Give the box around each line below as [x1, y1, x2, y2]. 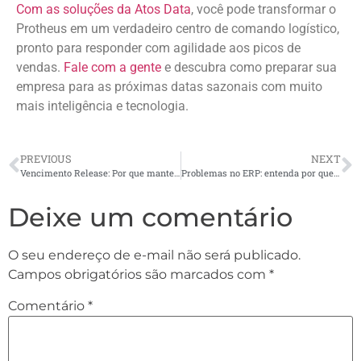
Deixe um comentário [8, 201, 293, 234]
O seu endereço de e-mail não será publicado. [8, 247, 301, 263]
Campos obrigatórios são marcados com [8, 267, 269, 283]
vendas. [16, 59, 64, 75]
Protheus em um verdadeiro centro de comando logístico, [16, 20, 339, 36]
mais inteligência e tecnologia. [16, 98, 189, 114]
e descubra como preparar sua [164, 59, 337, 75]
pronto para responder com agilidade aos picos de [16, 39, 301, 56]
